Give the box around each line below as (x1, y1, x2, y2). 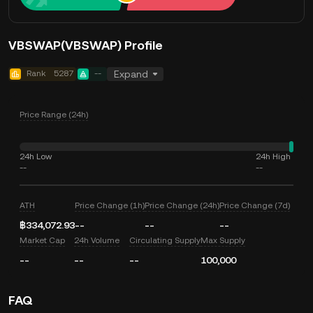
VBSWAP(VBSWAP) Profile (8, 38, 163, 52)
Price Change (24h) (145, 201, 219, 210)
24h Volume (74, 235, 120, 245)
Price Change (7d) (219, 201, 290, 210)
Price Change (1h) (75, 201, 145, 210)
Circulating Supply (129, 235, 201, 245)
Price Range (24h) (20, 110, 88, 119)
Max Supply (200, 235, 245, 245)
